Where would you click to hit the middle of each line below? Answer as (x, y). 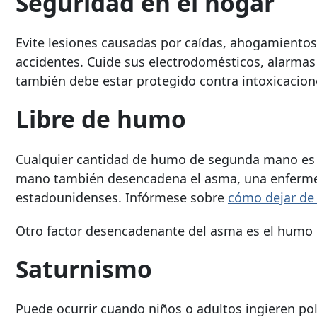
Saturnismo (84, 269)
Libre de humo (101, 119)
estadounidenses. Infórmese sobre (122, 197)
